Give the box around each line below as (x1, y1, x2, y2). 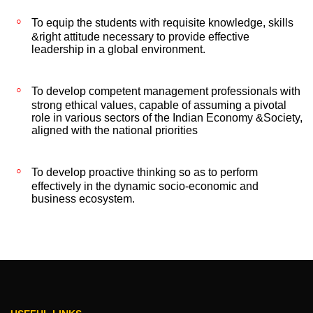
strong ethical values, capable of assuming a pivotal (31, 99, 286, 111)
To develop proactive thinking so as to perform (31, 166, 258, 178)
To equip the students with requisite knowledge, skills (31, 17, 293, 29)
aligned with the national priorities (31, 124, 198, 136)
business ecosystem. (31, 193, 135, 205)
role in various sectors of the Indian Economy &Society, (31, 112, 303, 124)
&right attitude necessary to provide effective (31, 31, 249, 43)
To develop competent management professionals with (31, 85, 300, 97)
